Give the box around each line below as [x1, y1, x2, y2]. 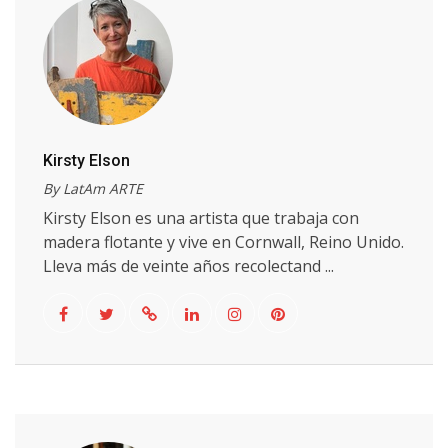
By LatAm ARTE [43, 179, 143, 198]
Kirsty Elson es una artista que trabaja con [43, 207, 359, 229]
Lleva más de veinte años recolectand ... [43, 255, 334, 277]
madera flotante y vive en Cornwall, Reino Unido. [43, 231, 404, 253]
